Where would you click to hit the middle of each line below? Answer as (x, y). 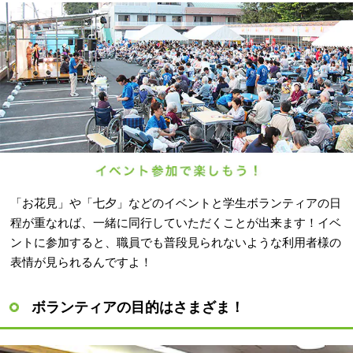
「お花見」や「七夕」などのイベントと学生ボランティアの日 (176, 203)
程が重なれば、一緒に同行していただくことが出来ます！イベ (176, 223)
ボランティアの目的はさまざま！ (138, 308)
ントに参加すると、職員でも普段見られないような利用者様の (176, 243)
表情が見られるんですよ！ (82, 262)
